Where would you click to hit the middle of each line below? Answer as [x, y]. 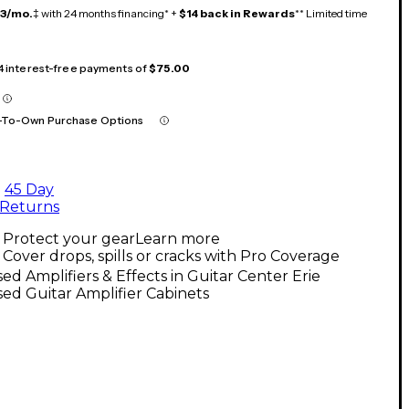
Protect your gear [69, 238]
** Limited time [331, 13]
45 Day [29, 189]
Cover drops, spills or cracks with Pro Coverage [171, 256]
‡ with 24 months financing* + [106, 13]
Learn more [178, 238]
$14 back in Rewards [237, 13]
